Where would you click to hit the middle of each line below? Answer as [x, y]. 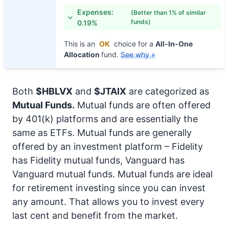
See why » [138, 54]
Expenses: [96, 12]
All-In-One [174, 44]
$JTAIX [110, 91]
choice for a [134, 44]
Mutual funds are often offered [143, 105]
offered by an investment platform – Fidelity [108, 146]
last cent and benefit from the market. [95, 215]
